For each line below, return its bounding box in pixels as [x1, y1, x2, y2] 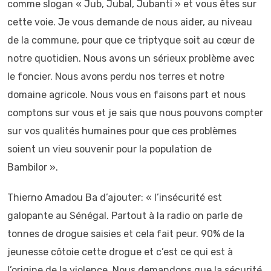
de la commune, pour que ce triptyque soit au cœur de [7, 34, 255, 46]
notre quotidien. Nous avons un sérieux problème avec [7, 53, 255, 64]
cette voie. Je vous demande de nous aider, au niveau [7, 16, 252, 28]
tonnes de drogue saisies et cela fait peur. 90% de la [7, 228, 244, 240]
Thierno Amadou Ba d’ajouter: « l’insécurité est [7, 192, 222, 203]
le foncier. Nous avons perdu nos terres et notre [7, 71, 224, 82]
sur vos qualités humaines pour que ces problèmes [7, 125, 237, 137]
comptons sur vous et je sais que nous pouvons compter [7, 107, 263, 119]
